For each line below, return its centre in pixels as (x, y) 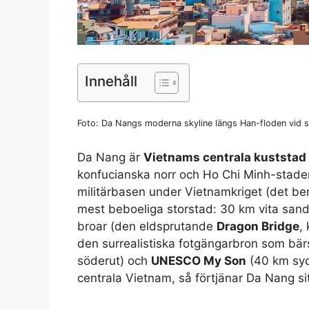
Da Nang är (110, 157)
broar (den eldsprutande (147, 226)
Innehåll (111, 81)
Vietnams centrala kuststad (225, 157)
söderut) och (114, 260)
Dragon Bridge (258, 226)
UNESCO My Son (199, 260)
